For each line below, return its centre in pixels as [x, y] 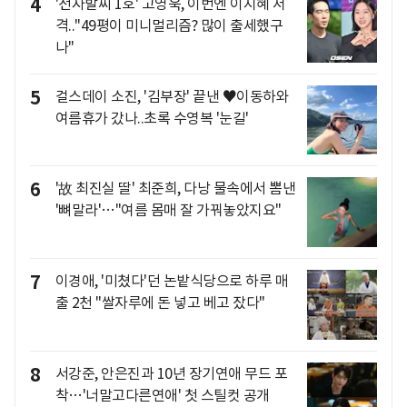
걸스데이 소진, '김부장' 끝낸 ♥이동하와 [172, 96]
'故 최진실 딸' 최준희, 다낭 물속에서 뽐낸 [175, 189]
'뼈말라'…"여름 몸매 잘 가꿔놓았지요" [168, 210]
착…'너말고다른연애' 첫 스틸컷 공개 [162, 395]
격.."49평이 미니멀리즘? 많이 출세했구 [169, 26]
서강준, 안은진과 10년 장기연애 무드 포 [171, 373]
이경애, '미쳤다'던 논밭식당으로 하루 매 [171, 280]
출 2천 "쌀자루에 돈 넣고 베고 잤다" [160, 302]
